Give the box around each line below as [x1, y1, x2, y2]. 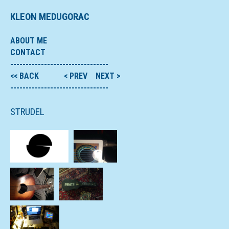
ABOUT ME [10, 36, 47, 45]
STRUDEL [10, 106, 44, 118]
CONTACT [10, 48, 45, 57]
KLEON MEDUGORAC [10, 11, 89, 22]
